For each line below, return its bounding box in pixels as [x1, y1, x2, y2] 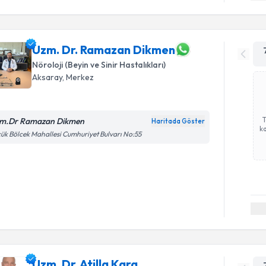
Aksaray [32, 72, 63, 83]
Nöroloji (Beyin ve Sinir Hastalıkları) [32, 59, 166, 70]
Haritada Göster [151, 117, 205, 125]
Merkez [66, 72, 94, 83]
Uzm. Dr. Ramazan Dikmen [32, 42, 176, 57]
